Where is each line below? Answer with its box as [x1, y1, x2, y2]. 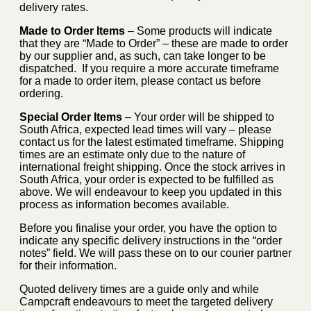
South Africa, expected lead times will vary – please [19, 123, 271, 135]
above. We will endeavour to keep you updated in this [19, 185, 282, 198]
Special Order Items [19, 110, 122, 123]
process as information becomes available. [19, 198, 229, 210]
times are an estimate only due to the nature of [19, 148, 245, 160]
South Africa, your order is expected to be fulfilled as [19, 173, 274, 185]
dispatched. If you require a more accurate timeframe [19, 62, 279, 74]
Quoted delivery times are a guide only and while [19, 283, 259, 295]
